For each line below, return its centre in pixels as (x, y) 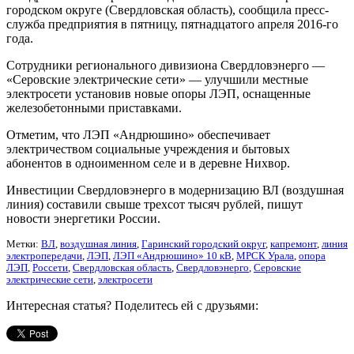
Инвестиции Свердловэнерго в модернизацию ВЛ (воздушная (175, 190)
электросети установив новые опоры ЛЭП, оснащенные (158, 93)
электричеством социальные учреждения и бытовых (148, 149)
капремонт (294, 244)
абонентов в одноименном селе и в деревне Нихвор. (148, 163)
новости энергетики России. (83, 218)
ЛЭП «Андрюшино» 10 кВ (172, 256)
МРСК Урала (265, 256)
